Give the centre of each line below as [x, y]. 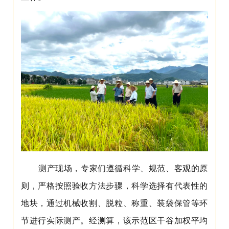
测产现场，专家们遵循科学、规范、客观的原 [123, 168]
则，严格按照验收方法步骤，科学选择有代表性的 [114, 185]
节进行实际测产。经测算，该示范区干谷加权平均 [114, 220]
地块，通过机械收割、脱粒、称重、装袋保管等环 [114, 203]
